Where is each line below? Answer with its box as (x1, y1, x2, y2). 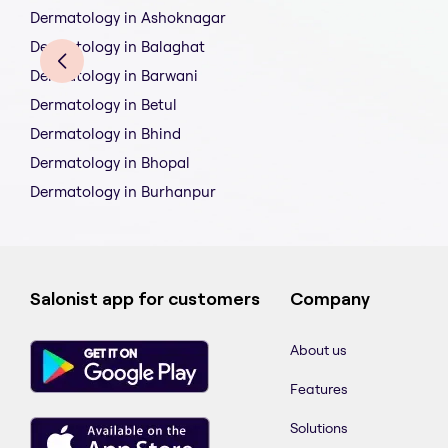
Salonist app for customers (30, 289, 260, 310)
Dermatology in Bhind (30, 124, 181, 144)
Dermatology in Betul (30, 95, 177, 115)
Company (290, 289, 370, 310)
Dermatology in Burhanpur (30, 182, 216, 202)
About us (290, 341, 347, 360)
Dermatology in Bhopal (30, 153, 190, 173)
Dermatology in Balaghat (30, 37, 205, 57)
